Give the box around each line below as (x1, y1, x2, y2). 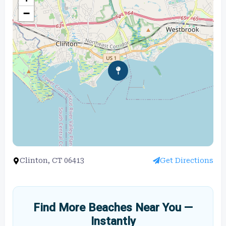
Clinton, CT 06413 (20, 156, 84, 164)
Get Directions (160, 156, 213, 164)
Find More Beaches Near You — (33, 200, 193, 214)
